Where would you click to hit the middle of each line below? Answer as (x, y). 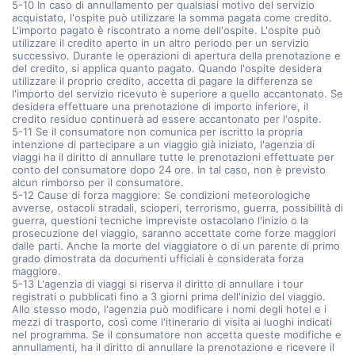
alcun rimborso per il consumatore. (98, 182)
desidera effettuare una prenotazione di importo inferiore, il (160, 106)
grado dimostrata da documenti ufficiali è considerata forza (158, 258)
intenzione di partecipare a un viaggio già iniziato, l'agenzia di (163, 144)
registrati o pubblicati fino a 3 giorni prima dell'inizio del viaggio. (169, 296)
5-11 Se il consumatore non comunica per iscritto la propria (157, 132)
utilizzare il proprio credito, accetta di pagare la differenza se (162, 81)
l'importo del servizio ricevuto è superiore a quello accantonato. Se (177, 94)
